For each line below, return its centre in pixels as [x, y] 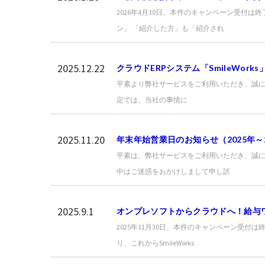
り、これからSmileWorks [155, 243]
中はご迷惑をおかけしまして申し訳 [173, 171]
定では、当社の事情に [152, 99]
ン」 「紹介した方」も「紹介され [170, 28]
